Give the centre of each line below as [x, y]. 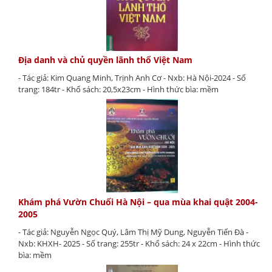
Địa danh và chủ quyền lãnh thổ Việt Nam [105, 59]
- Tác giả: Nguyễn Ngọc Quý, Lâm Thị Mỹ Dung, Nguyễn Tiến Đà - [133, 232]
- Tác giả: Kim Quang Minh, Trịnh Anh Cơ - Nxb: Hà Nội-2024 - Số [132, 77]
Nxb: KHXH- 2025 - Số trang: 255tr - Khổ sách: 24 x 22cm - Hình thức [139, 243]
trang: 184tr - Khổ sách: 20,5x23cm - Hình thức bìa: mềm [118, 89]
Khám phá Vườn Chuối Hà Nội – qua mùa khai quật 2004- [138, 202]
